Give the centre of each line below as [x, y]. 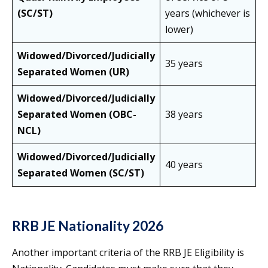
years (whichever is [208, 13]
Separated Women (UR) [73, 72]
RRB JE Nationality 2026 [88, 226]
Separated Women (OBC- [77, 115]
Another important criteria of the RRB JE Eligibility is [128, 253]
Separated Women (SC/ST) [81, 173]
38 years [184, 115]
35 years [184, 64]
